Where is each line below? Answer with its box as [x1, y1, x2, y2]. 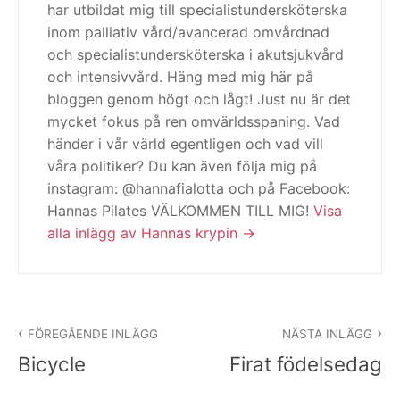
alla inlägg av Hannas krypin [47, 224, 242, 243]
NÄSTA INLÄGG [281, 326, 372, 341]
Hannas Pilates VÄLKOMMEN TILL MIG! [47, 202, 313, 221]
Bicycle [18, 351, 86, 376]
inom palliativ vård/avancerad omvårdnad [47, 23, 329, 42]
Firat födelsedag [229, 351, 382, 376]
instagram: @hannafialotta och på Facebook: [47, 179, 350, 198]
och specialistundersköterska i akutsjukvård [47, 46, 344, 64]
